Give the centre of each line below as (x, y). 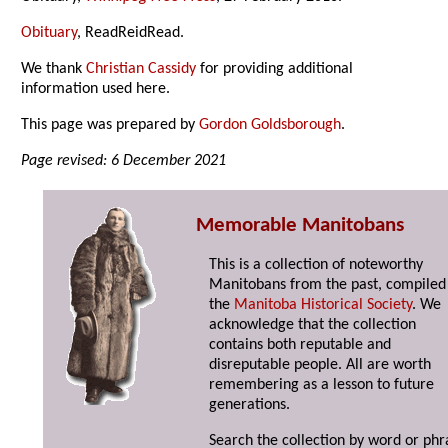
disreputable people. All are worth (320, 365)
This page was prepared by (110, 125)
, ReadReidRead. (131, 33)
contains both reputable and (300, 345)
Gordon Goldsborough (270, 125)
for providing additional (275, 69)
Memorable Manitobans (300, 226)
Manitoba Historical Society (323, 305)
